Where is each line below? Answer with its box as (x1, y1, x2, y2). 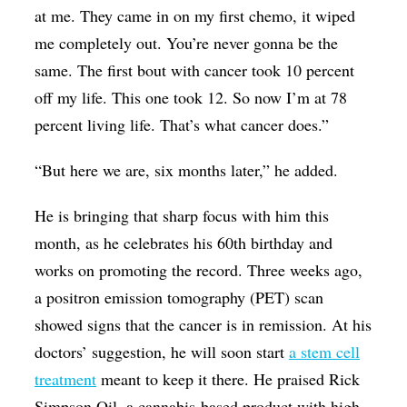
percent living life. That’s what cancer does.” (35, 113, 330, 135)
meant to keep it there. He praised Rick (96, 367, 361, 390)
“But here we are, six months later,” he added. (35, 158, 339, 181)
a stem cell (289, 340, 361, 362)
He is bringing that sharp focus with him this (35, 203, 330, 226)
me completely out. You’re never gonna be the (35, 31, 339, 54)
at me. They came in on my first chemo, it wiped (35, 4, 356, 26)
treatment (35, 367, 97, 390)
